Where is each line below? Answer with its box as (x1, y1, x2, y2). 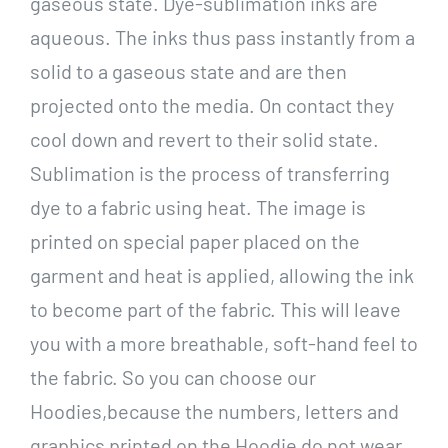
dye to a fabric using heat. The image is (29, 195, 366, 220)
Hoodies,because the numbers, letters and (29, 399, 399, 424)
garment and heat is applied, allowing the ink (29, 263, 414, 288)
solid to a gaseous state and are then (29, 59, 347, 84)
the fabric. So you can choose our (29, 365, 316, 390)
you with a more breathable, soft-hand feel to (29, 331, 418, 356)
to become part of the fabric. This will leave (29, 297, 401, 322)
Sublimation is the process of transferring (29, 161, 390, 186)
